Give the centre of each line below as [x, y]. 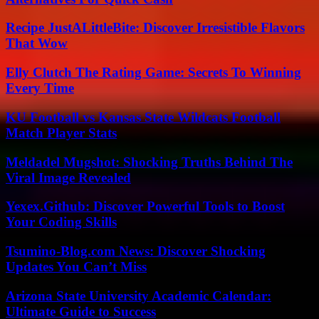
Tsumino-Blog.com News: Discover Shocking [136, 251]
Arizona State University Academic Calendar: [138, 296]
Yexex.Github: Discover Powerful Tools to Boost [145, 206]
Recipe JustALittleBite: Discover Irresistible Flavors [155, 28]
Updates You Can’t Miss [76, 266]
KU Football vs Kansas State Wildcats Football [143, 117]
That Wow [37, 43]
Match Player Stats [61, 132]
